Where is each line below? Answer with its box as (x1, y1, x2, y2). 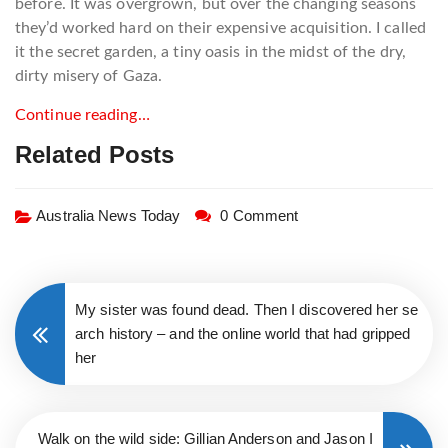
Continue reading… (15, 106, 150, 123)
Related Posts (15, 140, 175, 168)
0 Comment (220, 206, 299, 224)
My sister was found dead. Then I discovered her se (75, 300, 419, 318)
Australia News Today (36, 206, 181, 224)
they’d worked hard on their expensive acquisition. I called (15, 19, 426, 36)
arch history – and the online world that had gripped (75, 324, 411, 342)
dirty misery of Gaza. (15, 67, 163, 84)
